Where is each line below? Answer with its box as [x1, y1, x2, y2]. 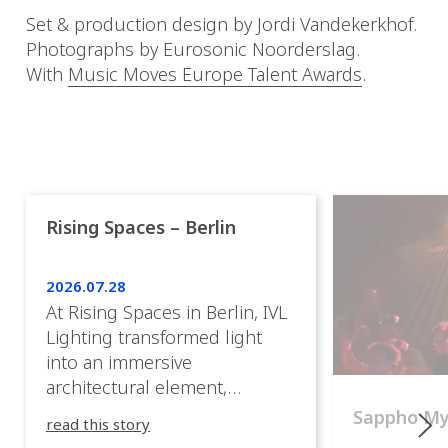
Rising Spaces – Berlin [46, 215, 236, 240]
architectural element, [46, 375, 227, 400]
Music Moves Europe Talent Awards [68, 62, 362, 87]
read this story [46, 414, 150, 435]
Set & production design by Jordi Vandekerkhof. [26, 12, 417, 37]
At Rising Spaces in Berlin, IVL [46, 300, 287, 325]
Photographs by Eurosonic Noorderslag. [26, 37, 360, 62]
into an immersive [46, 350, 192, 375]
